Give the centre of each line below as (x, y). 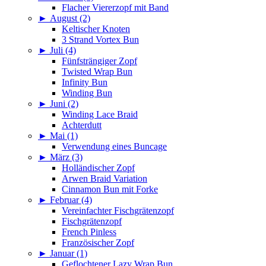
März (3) (66, 157)
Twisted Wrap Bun (97, 72)
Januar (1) (69, 254)
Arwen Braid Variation (104, 179)
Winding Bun (87, 93)
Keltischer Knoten (96, 29)
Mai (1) (64, 136)
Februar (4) (71, 200)
